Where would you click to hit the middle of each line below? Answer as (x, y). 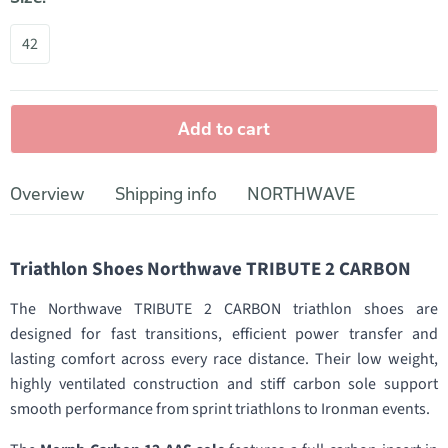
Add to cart (224, 128)
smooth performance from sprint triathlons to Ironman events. (220, 409)
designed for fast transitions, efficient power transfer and (224, 334)
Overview (47, 194)
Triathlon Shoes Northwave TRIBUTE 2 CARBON (210, 269)
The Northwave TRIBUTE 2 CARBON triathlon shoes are (224, 309)
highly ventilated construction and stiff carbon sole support (224, 384)
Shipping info (166, 194)
